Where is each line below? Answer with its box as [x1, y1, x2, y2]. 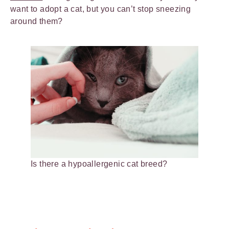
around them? [10, 17, 63, 26]
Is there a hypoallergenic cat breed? [31, 159, 168, 168]
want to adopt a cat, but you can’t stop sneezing [10, 5, 191, 13]
